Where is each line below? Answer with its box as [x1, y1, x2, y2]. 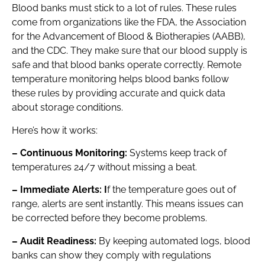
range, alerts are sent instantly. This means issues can [12, 198, 243, 210]
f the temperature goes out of [107, 184, 236, 196]
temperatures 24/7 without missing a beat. [12, 161, 197, 173]
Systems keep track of [130, 147, 227, 159]
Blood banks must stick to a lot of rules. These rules [12, 2, 237, 14]
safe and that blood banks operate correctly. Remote [12, 59, 241, 71]
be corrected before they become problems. [12, 212, 207, 224]
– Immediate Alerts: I [12, 184, 107, 196]
